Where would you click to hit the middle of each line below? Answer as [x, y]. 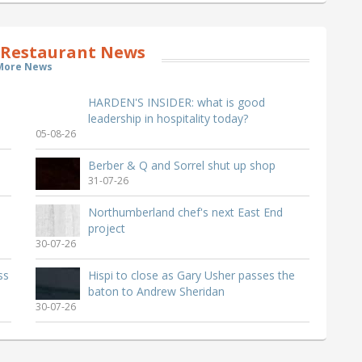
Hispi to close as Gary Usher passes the [192, 275]
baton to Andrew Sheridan [156, 291]
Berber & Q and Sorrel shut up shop [182, 165]
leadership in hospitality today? [168, 118]
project [107, 228]
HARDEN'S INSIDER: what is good [177, 102]
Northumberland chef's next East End [185, 212]
